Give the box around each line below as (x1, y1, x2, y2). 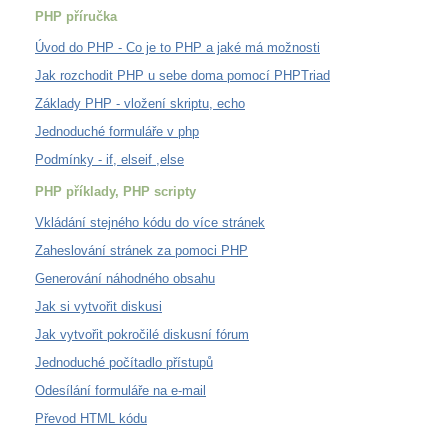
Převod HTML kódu (35, 410, 147, 426)
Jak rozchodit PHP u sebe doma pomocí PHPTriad (35, 67, 330, 83)
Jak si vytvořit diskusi (35, 298, 162, 314)
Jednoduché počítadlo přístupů (35, 354, 213, 370)
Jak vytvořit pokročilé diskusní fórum (35, 326, 249, 342)
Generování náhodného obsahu (35, 270, 215, 286)
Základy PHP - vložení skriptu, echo (35, 95, 245, 111)
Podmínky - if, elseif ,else (35, 151, 184, 167)
